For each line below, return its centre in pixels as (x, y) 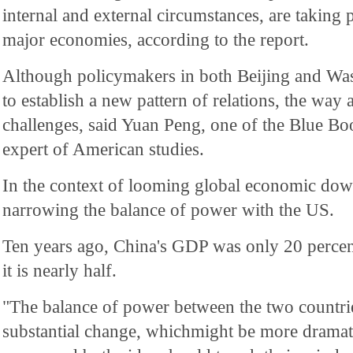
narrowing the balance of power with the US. (168, 210)
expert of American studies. (103, 149)
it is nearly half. (59, 270)
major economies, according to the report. (156, 39)
